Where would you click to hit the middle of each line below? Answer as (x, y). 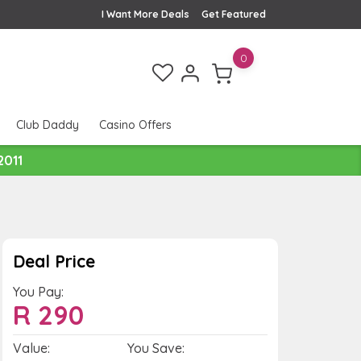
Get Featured (234, 14)
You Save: (156, 348)
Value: (31, 348)
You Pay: (38, 291)
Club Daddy (48, 125)
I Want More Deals (145, 14)
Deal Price (54, 261)
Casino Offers (135, 125)
